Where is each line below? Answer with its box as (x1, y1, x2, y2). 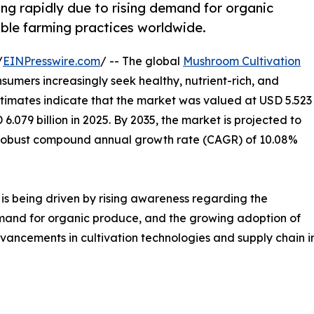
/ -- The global (100, 53, 183, 68)
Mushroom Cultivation (183, 53, 301, 68)
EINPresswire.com (3, 53, 100, 68)
